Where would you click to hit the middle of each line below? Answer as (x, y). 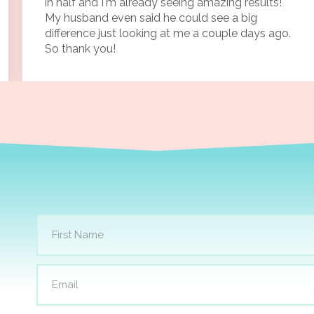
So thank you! (80, 48)
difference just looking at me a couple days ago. (168, 33)
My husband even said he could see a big (151, 18)
